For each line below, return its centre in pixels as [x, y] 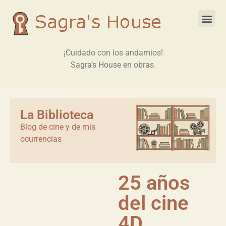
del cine [153, 203]
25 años [154, 183]
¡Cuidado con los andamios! [113, 53]
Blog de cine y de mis [58, 127]
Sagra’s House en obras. [113, 65]
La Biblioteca [57, 115]
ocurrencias [41, 139]
